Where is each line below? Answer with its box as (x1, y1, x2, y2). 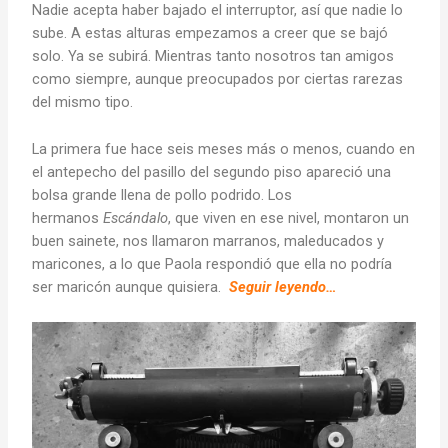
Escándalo (103, 208, 169, 227)
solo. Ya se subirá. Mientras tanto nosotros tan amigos (32, 47, 395, 66)
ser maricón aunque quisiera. (32, 277, 226, 296)
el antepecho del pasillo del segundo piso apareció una (32, 162, 392, 181)
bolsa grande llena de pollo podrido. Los (32, 185, 293, 204)
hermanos (32, 208, 104, 227)
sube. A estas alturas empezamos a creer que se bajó (32, 24, 389, 43)
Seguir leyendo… (225, 277, 338, 296)
